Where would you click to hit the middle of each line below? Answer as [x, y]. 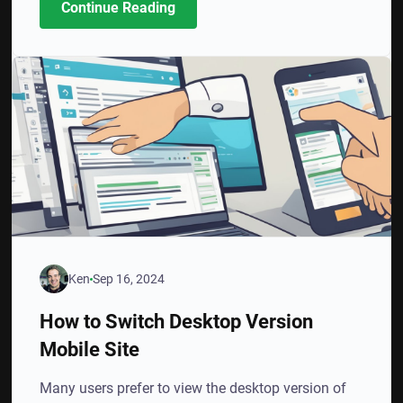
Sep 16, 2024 [129, 278]
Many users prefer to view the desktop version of [193, 388]
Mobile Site [90, 349]
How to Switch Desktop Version [177, 321]
